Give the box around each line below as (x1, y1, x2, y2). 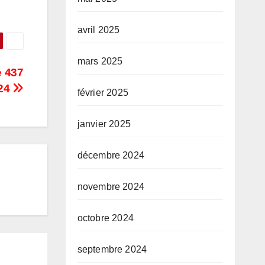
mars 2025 (77, 56, 123, 67)
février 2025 (77, 88, 128, 98)
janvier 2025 (77, 119, 131, 130)
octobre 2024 (77, 213, 134, 224)
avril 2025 (77, 25, 120, 35)
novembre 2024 (77, 182, 145, 192)
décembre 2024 (77, 150, 145, 161)
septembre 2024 (77, 244, 147, 255)
